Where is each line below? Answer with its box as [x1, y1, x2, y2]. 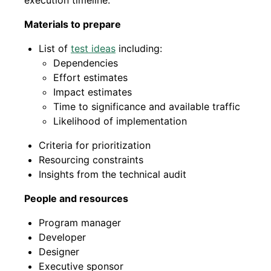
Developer [39, 231, 86, 243]
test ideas [71, 42, 116, 54]
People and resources [24, 192, 128, 204]
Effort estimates [53, 71, 128, 83]
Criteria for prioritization [39, 139, 151, 151]
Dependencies [53, 57, 118, 69]
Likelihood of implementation [53, 115, 187, 127]
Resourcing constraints [39, 154, 143, 166]
